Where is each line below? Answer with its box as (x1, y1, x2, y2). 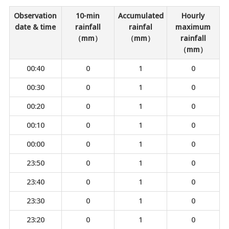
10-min (76, 11, 100, 20)
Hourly (181, 11, 205, 20)
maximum (175, 22, 211, 32)
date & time (15, 22, 56, 32)
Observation (14, 11, 57, 20)
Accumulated (118, 11, 164, 20)
